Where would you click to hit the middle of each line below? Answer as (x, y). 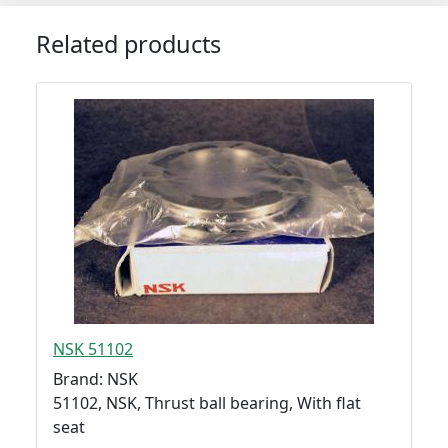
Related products (128, 44)
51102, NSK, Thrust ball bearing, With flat (207, 403)
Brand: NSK (95, 379)
